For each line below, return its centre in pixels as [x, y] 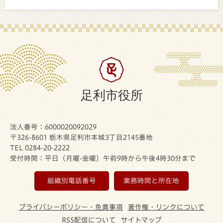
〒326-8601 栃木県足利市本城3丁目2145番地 [81, 137]
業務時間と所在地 [151, 180]
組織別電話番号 [72, 180]
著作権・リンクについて [166, 207]
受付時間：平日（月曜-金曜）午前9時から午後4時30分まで [103, 158]
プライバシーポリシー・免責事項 [71, 207]
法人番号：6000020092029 [53, 127]
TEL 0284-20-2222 [40, 148]
